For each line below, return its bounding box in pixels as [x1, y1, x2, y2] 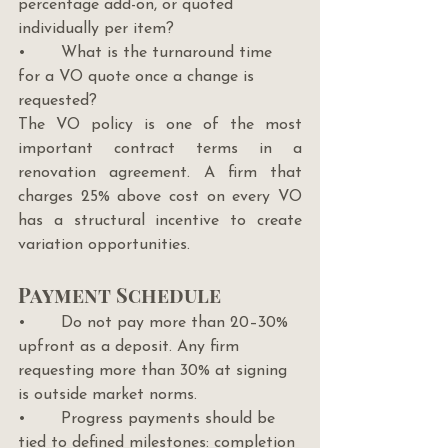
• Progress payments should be [18, 411, 280, 428]
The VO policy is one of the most [18, 117, 302, 134]
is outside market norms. [18, 387, 197, 404]
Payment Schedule [18, 281, 221, 309]
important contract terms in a [18, 141, 302, 158]
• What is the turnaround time [18, 45, 277, 62]
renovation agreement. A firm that [18, 165, 302, 182]
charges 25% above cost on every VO [18, 189, 302, 206]
